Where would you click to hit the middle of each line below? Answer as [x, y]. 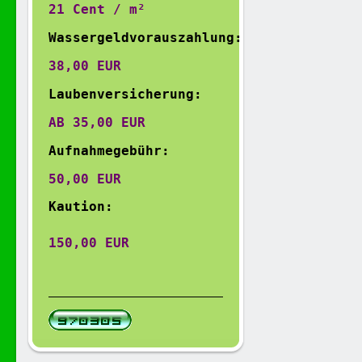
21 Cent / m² [97, 9]
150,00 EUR [89, 243]
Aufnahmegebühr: [109, 151]
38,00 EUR [89, 66]
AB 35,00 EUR [97, 122]
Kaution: [81, 206]
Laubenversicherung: [125, 94]
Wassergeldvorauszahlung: [145, 38]
